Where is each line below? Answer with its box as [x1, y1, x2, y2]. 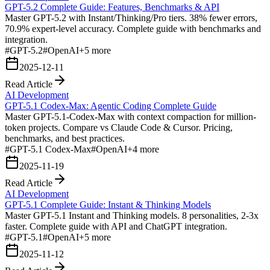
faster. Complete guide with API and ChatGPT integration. [5, 221, 227, 231]
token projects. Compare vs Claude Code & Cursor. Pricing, [5, 122, 233, 133]
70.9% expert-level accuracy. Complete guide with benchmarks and [5, 23, 261, 34]
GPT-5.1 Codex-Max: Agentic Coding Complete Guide [5, 100, 216, 111]
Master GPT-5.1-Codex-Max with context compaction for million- [5, 111, 256, 122]
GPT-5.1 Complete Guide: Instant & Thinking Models [5, 199, 211, 210]
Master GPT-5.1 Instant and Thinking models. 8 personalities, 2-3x [5, 210, 259, 221]
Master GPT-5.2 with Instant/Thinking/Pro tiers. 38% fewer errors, [5, 12, 257, 23]
